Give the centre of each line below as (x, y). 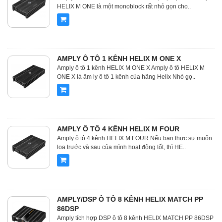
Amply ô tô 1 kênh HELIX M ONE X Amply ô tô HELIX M (131, 68)
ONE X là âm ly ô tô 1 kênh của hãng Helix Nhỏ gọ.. (126, 77)
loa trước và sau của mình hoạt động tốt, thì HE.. (121, 147)
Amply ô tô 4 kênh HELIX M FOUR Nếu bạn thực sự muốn (135, 138)
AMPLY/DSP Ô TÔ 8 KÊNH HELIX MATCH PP (130, 199)
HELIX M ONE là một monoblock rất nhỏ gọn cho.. (124, 6)
